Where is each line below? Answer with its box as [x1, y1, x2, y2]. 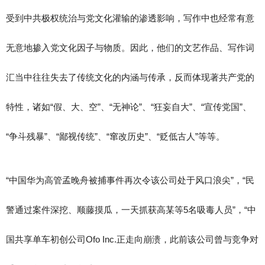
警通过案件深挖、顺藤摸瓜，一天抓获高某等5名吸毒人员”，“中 [6, 205, 256, 215]
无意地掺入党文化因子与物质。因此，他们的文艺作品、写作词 [6, 43, 254, 53]
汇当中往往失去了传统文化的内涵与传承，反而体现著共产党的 [6, 72, 254, 82]
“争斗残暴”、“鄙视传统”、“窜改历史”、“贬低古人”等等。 [6, 131, 225, 141]
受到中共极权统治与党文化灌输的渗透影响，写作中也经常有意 [6, 13, 254, 23]
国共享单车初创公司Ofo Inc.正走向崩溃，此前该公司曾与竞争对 [6, 234, 258, 244]
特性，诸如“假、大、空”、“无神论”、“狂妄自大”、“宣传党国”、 [6, 102, 251, 112]
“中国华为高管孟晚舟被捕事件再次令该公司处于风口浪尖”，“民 [6, 175, 254, 185]
